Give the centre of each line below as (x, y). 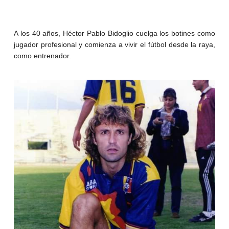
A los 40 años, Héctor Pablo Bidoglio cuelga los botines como (114, 33)
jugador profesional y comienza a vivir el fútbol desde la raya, (114, 44)
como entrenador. (42, 55)
